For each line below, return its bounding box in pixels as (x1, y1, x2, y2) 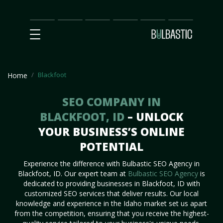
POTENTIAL (80, 139, 143, 154)
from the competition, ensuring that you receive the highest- (14, 209, 209, 218)
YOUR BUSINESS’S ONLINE (38, 124, 185, 139)
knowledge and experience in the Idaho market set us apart (16, 199, 207, 208)
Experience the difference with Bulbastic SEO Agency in (23, 159, 200, 168)
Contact (168, 14, 194, 24)
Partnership (112, 14, 150, 24)
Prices (85, 14, 105, 24)
